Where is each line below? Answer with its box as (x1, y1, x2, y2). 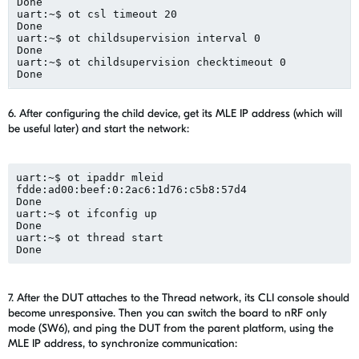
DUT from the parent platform (139, 321, 284, 336)
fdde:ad (16, 183, 61, 196)
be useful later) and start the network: (8, 122, 189, 136)
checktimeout (196, 56, 273, 69)
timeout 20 (107, 8, 177, 21)
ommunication (167, 337, 235, 351)
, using (284, 321, 318, 336)
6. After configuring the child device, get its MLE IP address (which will (8, 107, 342, 121)
